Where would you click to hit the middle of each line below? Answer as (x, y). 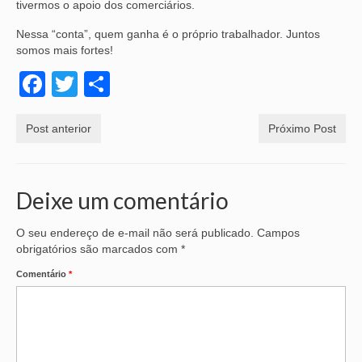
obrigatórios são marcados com (99, 249)
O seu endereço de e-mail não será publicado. (135, 233)
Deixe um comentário (122, 201)
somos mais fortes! (65, 51)
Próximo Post (302, 129)
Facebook (103, 84)
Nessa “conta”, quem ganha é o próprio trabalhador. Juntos (168, 34)
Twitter (116, 84)
